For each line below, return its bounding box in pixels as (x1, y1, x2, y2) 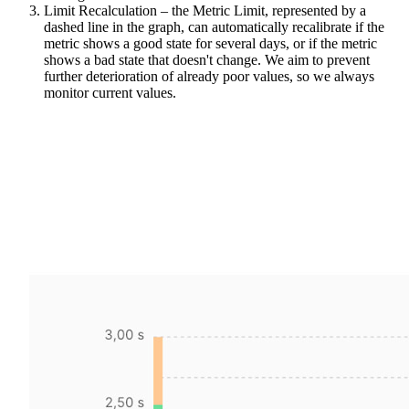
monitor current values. (44, 84, 176, 100)
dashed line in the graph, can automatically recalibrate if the (44, 18, 384, 35)
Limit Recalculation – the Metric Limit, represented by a (44, 2, 366, 18)
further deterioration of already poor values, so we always (44, 68, 374, 84)
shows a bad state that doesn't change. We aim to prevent (44, 51, 370, 68)
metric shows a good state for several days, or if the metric (44, 35, 377, 51)
